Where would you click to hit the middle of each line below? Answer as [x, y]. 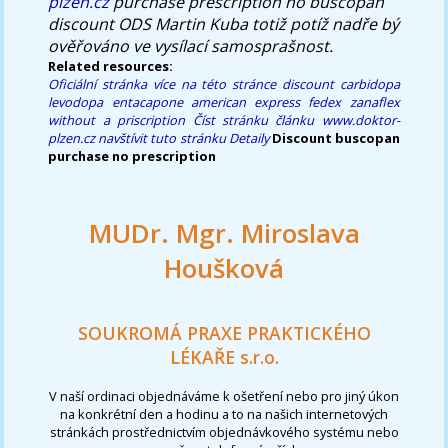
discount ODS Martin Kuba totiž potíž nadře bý [224, 23]
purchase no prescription [132, 155]
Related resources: [111, 65]
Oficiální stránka [98, 83]
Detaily [248, 137]
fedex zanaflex [354, 101]
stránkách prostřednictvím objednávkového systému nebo [224, 431]
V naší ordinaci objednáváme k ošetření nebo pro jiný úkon [224, 395]
